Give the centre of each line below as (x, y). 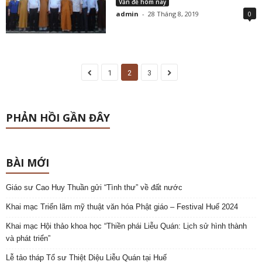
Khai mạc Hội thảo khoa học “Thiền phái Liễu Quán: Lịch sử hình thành (126, 226)
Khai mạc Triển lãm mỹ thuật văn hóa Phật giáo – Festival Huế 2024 (122, 207)
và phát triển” (28, 239)
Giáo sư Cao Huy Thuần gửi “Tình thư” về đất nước (94, 188)
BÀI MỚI (27, 163)
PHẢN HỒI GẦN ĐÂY (58, 118)
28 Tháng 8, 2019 (174, 13)
